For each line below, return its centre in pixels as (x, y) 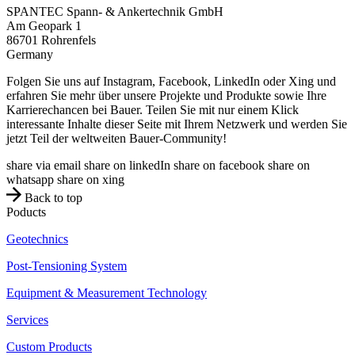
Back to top (54, 198)
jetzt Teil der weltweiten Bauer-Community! (116, 139)
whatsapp (30, 180)
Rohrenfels (69, 40)
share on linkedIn (127, 166)
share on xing (91, 180)
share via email (44, 166)
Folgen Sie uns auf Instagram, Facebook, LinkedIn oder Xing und (171, 82)
